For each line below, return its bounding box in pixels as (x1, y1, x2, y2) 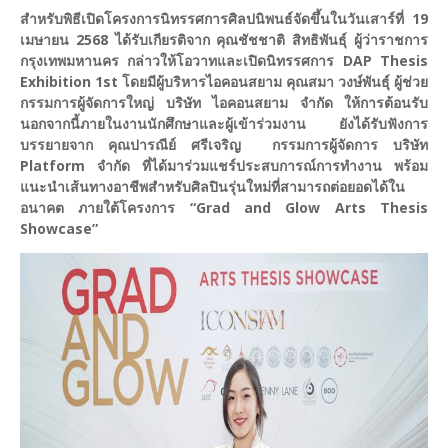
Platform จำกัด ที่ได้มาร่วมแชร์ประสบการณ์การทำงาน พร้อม (20, 156, 428, 176)
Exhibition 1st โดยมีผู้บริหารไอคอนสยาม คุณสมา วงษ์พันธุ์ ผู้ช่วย (20, 72, 428, 92)
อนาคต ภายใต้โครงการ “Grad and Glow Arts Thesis (20, 198, 428, 218)
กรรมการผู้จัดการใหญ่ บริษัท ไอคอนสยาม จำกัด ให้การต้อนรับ (20, 93, 428, 113)
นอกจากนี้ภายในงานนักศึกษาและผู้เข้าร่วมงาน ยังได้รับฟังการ (20, 114, 428, 134)
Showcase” (20, 219, 98, 239)
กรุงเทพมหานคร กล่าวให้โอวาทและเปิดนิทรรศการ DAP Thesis (20, 51, 428, 71)
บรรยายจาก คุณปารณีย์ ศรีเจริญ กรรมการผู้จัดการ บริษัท (20, 135, 428, 155)
